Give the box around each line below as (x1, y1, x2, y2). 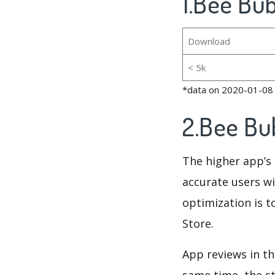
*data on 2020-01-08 (182, 83, 273, 96)
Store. (182, 216, 214, 231)
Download (187, 35, 230, 48)
